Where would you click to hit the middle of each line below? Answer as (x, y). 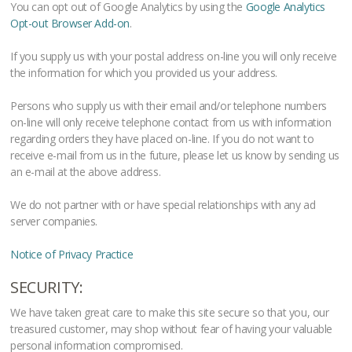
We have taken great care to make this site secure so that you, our (170, 312)
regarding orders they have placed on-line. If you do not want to (162, 138)
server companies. (54, 221)
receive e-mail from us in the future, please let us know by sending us (175, 155)
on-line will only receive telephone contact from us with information (171, 122)
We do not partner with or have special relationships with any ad (163, 204)
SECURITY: (47, 287)
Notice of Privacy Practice (72, 254)
